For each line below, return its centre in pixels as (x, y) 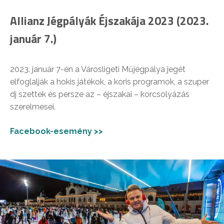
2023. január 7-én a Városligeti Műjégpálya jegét (98, 69)
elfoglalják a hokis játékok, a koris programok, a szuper (109, 82)
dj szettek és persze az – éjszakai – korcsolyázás (100, 94)
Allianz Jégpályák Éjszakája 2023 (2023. (109, 21)
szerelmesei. (33, 107)
